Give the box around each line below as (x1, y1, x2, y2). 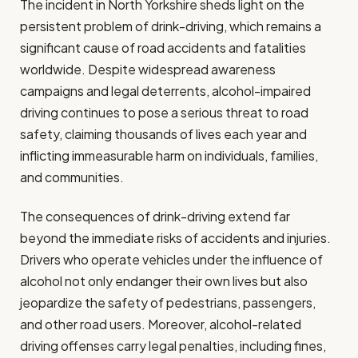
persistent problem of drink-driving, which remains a (20, 17, 321, 34)
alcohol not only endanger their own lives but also (20, 272, 308, 290)
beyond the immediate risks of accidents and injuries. (20, 229, 331, 247)
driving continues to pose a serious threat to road (20, 103, 308, 121)
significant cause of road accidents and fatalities (20, 38, 306, 56)
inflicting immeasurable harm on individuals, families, (20, 146, 318, 164)
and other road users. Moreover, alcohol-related (20, 316, 301, 333)
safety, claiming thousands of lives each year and (20, 125, 307, 142)
